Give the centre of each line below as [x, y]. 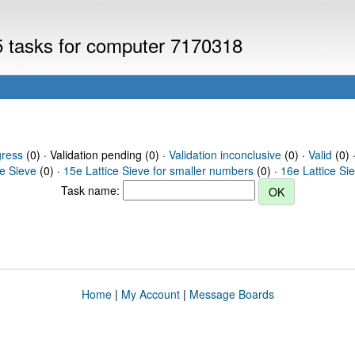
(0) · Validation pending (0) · [95, 155]
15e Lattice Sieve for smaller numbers [158, 170]
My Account [150, 294]
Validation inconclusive [225, 155]
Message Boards [231, 294]
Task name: [92, 190]
